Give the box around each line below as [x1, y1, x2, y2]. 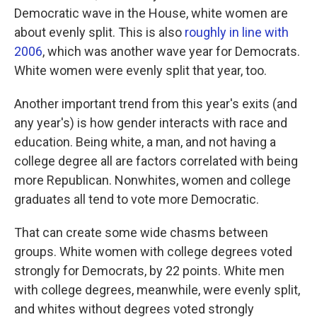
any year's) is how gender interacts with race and [14, 115, 287, 131]
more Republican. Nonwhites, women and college [14, 173, 291, 188]
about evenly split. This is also [14, 25, 185, 40]
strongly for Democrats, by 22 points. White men [14, 263, 284, 279]
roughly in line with [185, 25, 289, 40]
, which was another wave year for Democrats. [42, 44, 300, 59]
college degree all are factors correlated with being [14, 154, 298, 169]
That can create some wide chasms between [14, 225, 268, 241]
